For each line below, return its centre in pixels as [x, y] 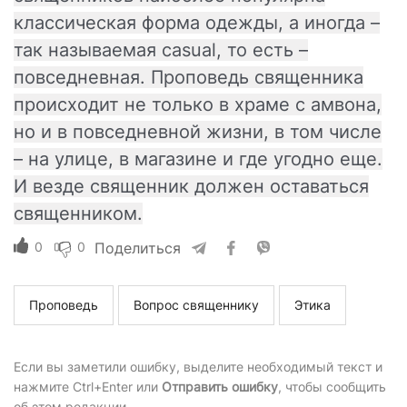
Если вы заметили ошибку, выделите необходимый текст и [198, 367]
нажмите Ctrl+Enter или [88, 387]
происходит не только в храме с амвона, [198, 105]
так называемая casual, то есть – [161, 50]
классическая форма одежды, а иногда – [197, 23]
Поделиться [138, 248]
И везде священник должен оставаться [191, 187]
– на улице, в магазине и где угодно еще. [198, 159]
